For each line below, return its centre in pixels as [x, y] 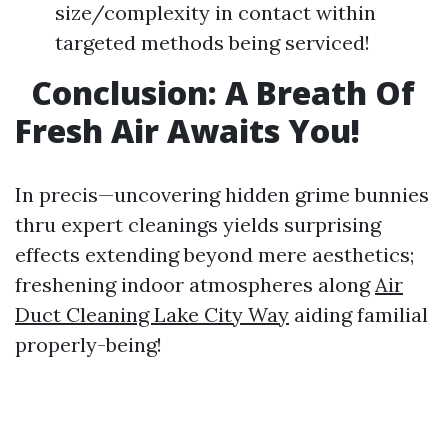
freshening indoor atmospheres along [195, 285]
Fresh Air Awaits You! [187, 131]
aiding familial [358, 315]
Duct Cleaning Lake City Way [152, 315]
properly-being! [88, 345]
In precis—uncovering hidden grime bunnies [222, 195]
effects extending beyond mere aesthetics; [214, 255]
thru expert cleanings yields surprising [198, 225]
